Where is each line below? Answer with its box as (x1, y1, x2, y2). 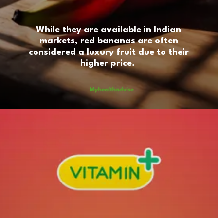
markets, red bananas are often (39, 36, 178, 46)
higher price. (80, 59, 137, 68)
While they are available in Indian (36, 25, 182, 35)
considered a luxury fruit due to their (28, 48, 189, 57)
